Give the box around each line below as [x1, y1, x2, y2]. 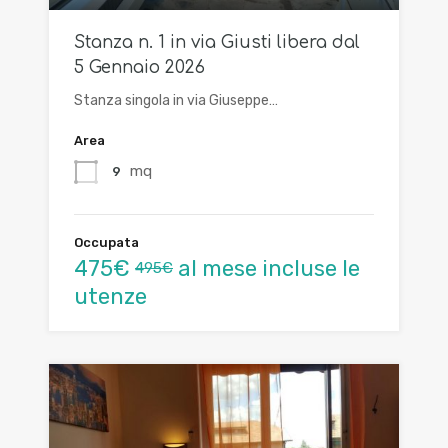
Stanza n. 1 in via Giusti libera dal [74, 32, 360, 52]
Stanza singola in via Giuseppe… [74, 91, 278, 109]
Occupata [74, 234, 139, 250]
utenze [74, 282, 147, 310]
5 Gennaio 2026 [74, 57, 205, 77]
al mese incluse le [173, 254, 360, 282]
